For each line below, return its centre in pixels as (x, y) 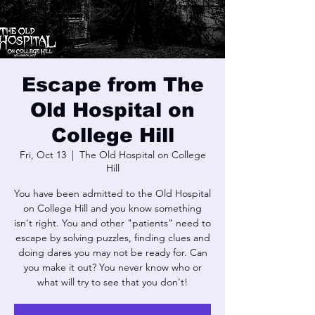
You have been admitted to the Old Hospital (112, 193)
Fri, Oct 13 (43, 154)
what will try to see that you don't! (112, 282)
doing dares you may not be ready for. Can (112, 252)
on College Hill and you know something (112, 208)
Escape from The (112, 84)
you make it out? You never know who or (112, 267)
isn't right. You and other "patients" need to (112, 223)
